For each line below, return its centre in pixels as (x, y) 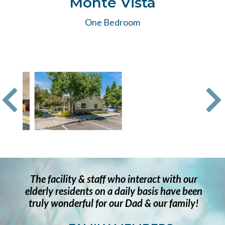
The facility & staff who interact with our (114, 179)
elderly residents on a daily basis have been (114, 191)
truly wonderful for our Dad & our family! (114, 203)
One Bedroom (112, 22)
